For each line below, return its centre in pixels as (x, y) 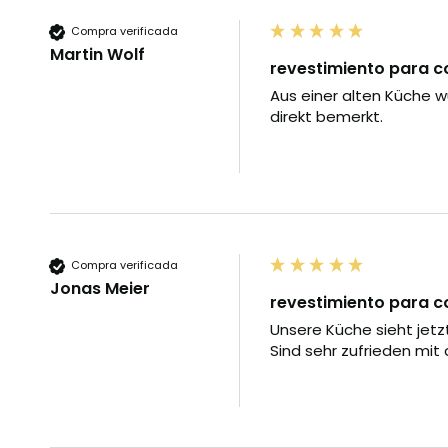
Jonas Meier (100, 288)
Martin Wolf (97, 54)
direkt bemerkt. (326, 116)
